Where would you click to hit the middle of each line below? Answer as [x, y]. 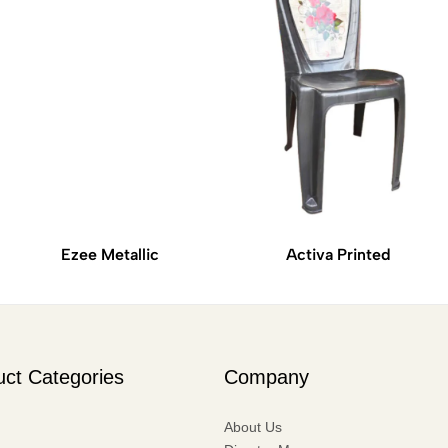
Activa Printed [338, 254]
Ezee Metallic [109, 254]
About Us [253, 426]
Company [266, 376]
